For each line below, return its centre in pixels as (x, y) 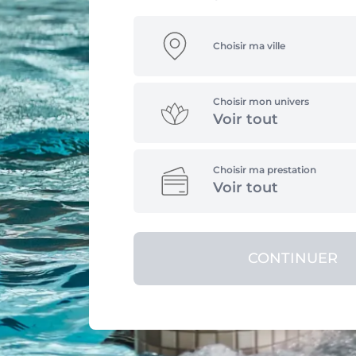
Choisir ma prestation (265, 170)
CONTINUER (292, 258)
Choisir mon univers (261, 101)
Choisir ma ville (249, 46)
